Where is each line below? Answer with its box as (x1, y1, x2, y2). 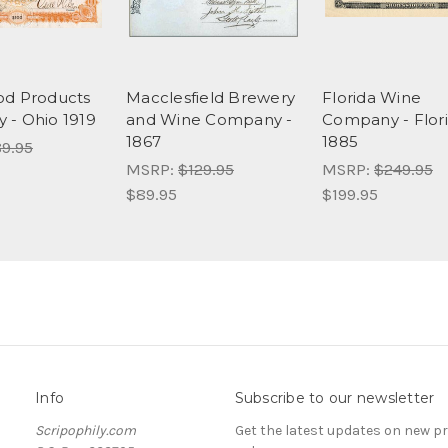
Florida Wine (322, 88, 421, 108)
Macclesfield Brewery (126, 88, 295, 108)
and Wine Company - (126, 110, 293, 130)
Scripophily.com (35, 422, 136, 439)
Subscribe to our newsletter (234, 389, 435, 408)
